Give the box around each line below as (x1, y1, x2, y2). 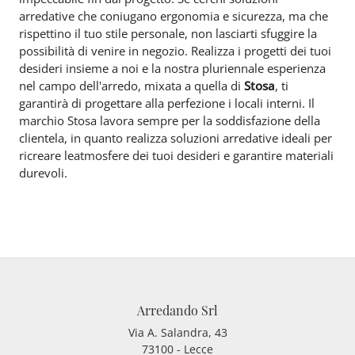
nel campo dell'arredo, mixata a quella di (19, 78, 244, 94)
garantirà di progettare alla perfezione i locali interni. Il (19, 95, 315, 112)
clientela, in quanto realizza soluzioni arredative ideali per (19, 130, 332, 147)
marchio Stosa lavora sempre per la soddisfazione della (19, 113, 320, 129)
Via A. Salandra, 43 (128, 325, 227, 341)
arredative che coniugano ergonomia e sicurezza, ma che (19, 8, 328, 25)
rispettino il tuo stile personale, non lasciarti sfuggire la (19, 25, 317, 42)
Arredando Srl (137, 302, 218, 319)
